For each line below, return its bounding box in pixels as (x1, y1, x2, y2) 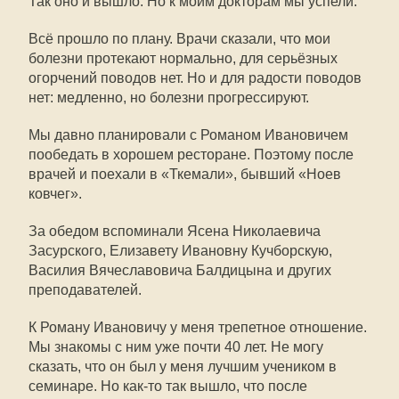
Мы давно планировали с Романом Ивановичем (28, 127, 348, 142)
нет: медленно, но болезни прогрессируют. (28, 90, 309, 105)
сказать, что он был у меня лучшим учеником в (28, 359, 337, 374)
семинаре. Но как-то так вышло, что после (28, 379, 307, 394)
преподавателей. (28, 282, 142, 297)
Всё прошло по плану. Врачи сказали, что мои (28, 31, 330, 46)
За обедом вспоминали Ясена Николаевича (28, 224, 321, 239)
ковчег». (28, 186, 82, 201)
